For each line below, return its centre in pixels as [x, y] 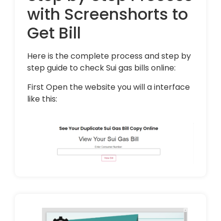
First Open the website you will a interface [109, 87]
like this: [42, 99]
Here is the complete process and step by [109, 56]
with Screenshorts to [108, 14]
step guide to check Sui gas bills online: [101, 68]
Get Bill [54, 33]
